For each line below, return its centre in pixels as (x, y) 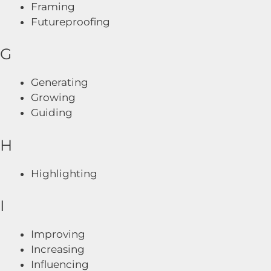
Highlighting (64, 173)
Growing (53, 97)
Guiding (52, 113)
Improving (58, 234)
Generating (60, 82)
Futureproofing (70, 21)
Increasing (58, 249)
